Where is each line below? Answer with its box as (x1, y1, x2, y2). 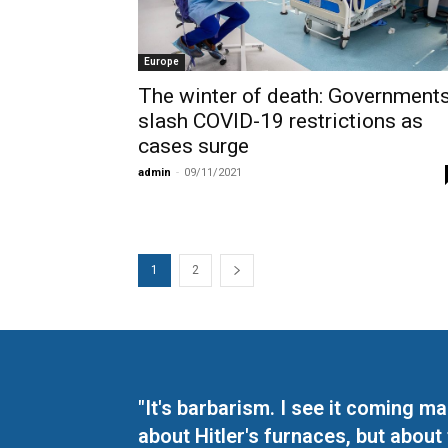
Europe (144, 56, 179, 68)
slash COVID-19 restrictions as (138, 109, 423, 134)
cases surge (138, 134, 249, 159)
